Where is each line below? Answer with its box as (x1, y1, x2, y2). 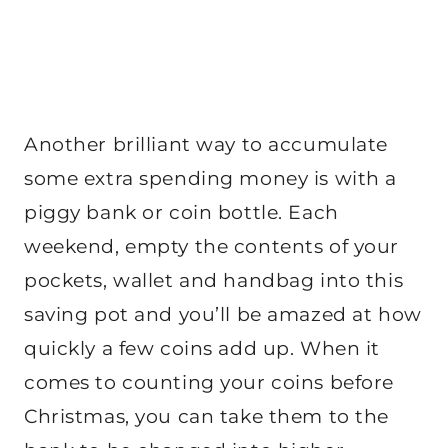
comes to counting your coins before (24, 371, 394, 395)
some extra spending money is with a (24, 167, 397, 191)
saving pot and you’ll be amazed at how (24, 303, 422, 327)
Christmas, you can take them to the (24, 405, 389, 429)
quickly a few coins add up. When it (24, 337, 380, 361)
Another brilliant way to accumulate (24, 133, 388, 157)
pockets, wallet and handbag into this (24, 269, 404, 293)
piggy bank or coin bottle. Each (24, 201, 339, 225)
